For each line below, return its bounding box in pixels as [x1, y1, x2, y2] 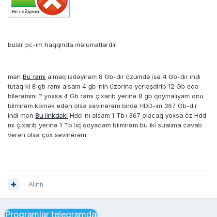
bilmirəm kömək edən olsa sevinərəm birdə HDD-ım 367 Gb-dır [8, 102, 197, 110]
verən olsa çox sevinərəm [8, 131, 86, 139]
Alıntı [29, 180, 43, 188]
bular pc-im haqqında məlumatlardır [8, 41, 116, 49]
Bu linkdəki [35, 111, 68, 120]
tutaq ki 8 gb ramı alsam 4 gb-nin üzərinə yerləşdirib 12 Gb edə [8, 82, 199, 91]
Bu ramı [23, 73, 46, 81]
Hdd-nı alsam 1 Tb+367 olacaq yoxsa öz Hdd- [68, 111, 209, 120]
